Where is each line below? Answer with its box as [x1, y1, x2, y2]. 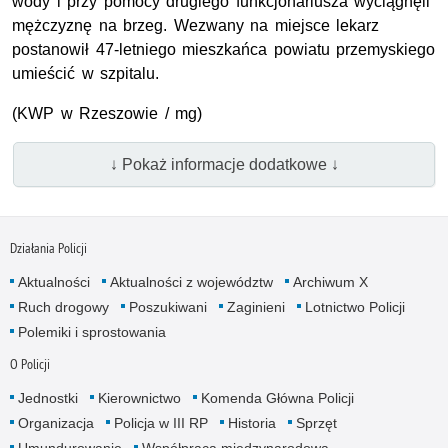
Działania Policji [9, 238, 87, 257]
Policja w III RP [113, 414, 208, 431]
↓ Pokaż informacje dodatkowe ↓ [109, 155, 339, 173]
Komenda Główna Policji [200, 389, 354, 406]
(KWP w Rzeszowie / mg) [12, 105, 203, 123]
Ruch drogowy [17, 298, 109, 315]
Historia [227, 414, 276, 431]
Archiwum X [292, 273, 368, 290]
